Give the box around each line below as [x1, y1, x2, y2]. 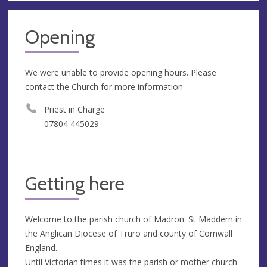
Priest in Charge [44, 103, 105, 115]
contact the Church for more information [25, 80, 183, 92]
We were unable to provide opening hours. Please [25, 66, 216, 78]
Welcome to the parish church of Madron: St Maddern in [25, 213, 242, 225]
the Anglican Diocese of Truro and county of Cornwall [25, 227, 232, 239]
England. [25, 241, 57, 253]
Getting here [25, 172, 125, 195]
